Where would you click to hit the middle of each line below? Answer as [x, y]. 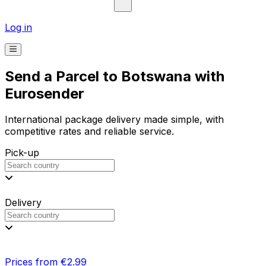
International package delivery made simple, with [114, 120]
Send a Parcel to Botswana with [115, 76]
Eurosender [45, 93]
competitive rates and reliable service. [89, 132]
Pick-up [22, 153]
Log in [18, 27]
